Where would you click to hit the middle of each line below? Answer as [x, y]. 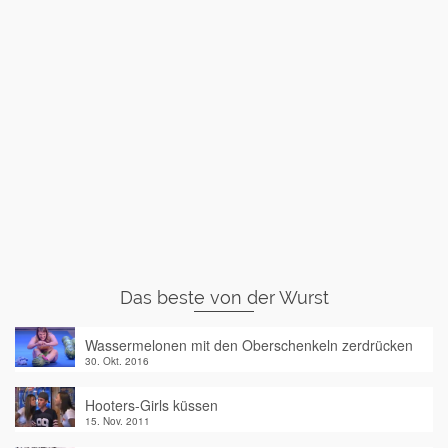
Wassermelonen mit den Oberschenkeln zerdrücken [249, 345]
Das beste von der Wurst [224, 297]
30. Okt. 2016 [117, 361]
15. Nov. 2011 [117, 421]
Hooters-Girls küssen [151, 405]
